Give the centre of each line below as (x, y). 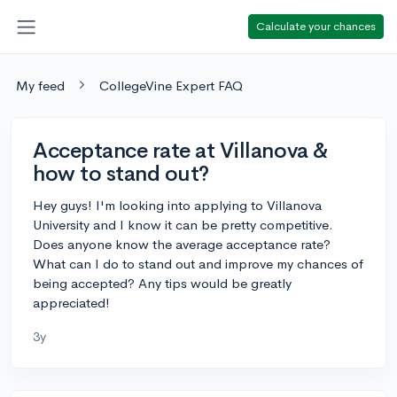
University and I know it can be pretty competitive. (183, 224)
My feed (40, 85)
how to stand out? (121, 173)
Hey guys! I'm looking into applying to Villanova (177, 205)
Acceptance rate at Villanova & (181, 150)
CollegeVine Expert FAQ (171, 85)
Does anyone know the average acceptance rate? (182, 244)
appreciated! (71, 302)
